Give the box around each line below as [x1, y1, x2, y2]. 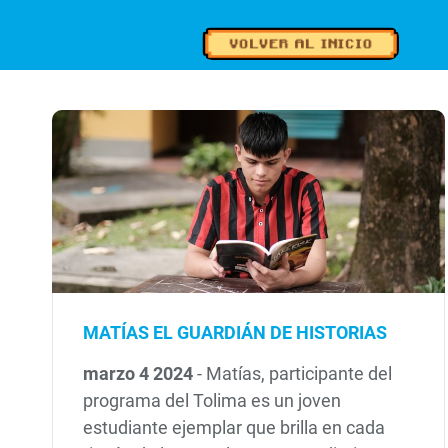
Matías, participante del [206, 363, 393, 385]
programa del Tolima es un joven [83, 390, 342, 412]
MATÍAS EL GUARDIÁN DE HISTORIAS [83, 321, 388, 343]
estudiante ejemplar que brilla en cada [83, 417, 386, 439]
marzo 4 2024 [83, 363, 198, 385]
